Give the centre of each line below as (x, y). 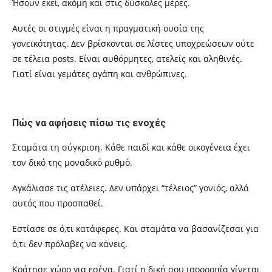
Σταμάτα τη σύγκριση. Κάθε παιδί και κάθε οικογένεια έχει (131, 148)
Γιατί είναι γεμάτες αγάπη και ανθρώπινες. (100, 74)
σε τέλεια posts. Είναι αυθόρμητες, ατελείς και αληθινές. (127, 59)
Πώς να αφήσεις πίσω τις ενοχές (89, 123)
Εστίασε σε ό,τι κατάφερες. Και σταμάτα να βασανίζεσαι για (135, 229)
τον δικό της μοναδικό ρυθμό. (72, 163)
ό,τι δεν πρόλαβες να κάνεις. (70, 244)
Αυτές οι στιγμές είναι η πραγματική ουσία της (108, 29)
